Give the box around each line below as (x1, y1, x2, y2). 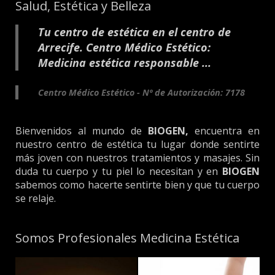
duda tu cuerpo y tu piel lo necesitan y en (15, 164, 222, 178)
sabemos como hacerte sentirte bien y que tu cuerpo (15, 177, 260, 192)
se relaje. (15, 191, 56, 205)
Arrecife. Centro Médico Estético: (38, 39, 211, 55)
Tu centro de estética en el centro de (38, 24, 231, 39)
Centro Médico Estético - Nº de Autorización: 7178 (38, 86, 245, 98)
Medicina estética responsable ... (38, 55, 211, 70)
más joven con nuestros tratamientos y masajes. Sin (15, 150, 260, 165)
